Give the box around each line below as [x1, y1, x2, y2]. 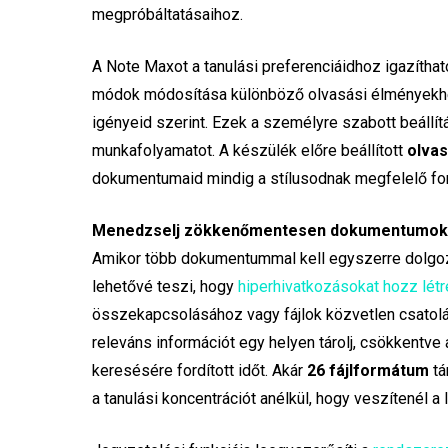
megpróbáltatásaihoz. [92, 5, 244, 25]
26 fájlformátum [307, 361, 430, 381]
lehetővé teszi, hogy [92, 277, 239, 297]
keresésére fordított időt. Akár [92, 361, 308, 381]
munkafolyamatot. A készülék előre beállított [92, 141, 408, 161]
